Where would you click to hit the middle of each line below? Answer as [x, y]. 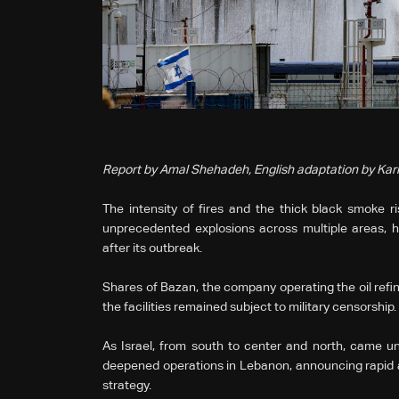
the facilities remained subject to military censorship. [249, 307]
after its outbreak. [152, 248]
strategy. [127, 385]
